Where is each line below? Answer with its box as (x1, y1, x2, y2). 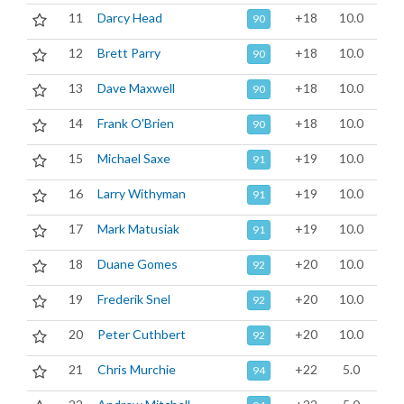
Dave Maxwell (97, 80, 175, 96)
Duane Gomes (97, 256, 178, 271)
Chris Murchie (97, 362, 176, 377)
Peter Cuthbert (97, 326, 186, 342)
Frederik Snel (97, 291, 170, 307)
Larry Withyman (97, 186, 186, 201)
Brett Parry (97, 45, 161, 60)
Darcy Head (97, 10, 162, 25)
